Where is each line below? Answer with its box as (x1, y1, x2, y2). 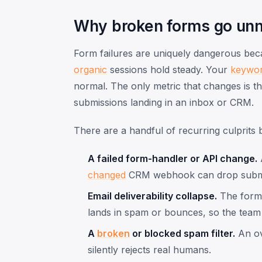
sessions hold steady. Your (107, 63, 230, 75)
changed (88, 168, 126, 181)
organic (74, 63, 107, 75)
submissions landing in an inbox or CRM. (74, 96, 254, 108)
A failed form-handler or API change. (88, 152, 257, 164)
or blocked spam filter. (130, 227, 235, 239)
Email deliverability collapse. (88, 189, 217, 202)
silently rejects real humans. (88, 243, 211, 256)
